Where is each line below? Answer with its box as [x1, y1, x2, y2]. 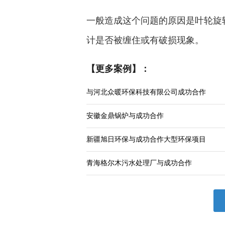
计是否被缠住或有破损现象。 [86, 35, 204, 45]
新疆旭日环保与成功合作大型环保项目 [86, 136, 206, 143]
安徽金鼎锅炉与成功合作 [86, 112, 164, 120]
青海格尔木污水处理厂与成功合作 [86, 159, 192, 167]
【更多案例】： [86, 64, 150, 74]
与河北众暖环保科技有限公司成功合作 [86, 88, 206, 96]
